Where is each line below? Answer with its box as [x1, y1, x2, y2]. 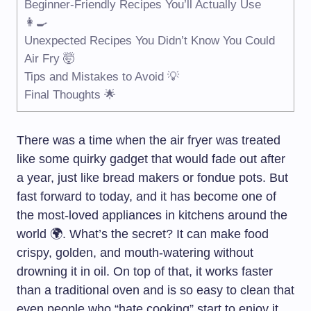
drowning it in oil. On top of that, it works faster [17, 264, 273, 278]
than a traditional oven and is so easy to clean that [17, 283, 294, 297]
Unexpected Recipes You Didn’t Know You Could [24, 34, 275, 48]
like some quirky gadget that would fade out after [17, 152, 285, 166]
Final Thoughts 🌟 [24, 88, 116, 102]
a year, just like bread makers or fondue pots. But [17, 171, 288, 185]
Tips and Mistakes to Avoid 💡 [24, 70, 179, 84]
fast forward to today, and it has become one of [17, 190, 276, 203]
